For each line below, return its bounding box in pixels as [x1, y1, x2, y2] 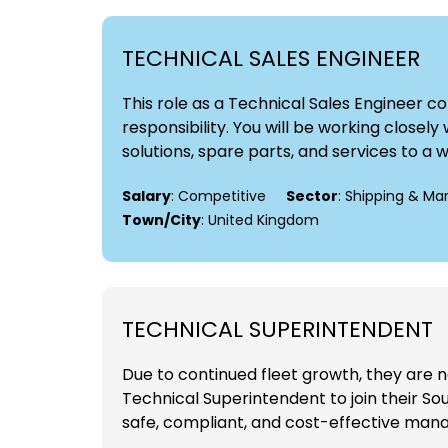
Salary [122, 186, 171, 207]
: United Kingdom [201, 210, 319, 231]
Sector [286, 186, 338, 207]
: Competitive [171, 186, 266, 207]
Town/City [122, 210, 201, 231]
